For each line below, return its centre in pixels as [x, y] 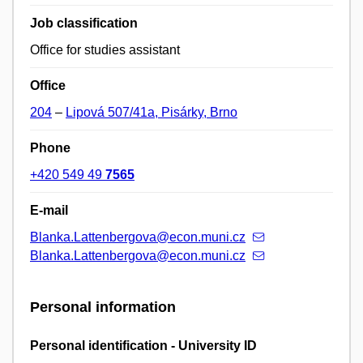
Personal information [103, 307]
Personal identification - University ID [143, 345]
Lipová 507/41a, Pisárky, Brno [152, 113]
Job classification [84, 23]
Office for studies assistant [105, 50]
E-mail [49, 211]
